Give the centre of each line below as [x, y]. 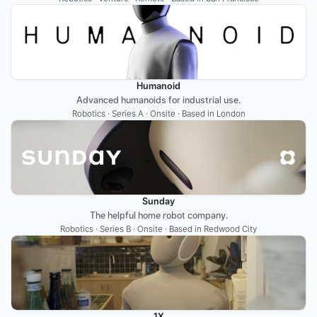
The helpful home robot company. [158, 215]
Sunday [158, 201]
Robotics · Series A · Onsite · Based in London [158, 114]
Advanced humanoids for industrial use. [158, 100]
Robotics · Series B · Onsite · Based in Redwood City [158, 229]
